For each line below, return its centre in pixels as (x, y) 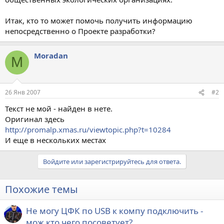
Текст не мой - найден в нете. (59, 108)
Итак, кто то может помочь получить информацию (99, 20)
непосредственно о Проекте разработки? (80, 31)
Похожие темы (41, 189)
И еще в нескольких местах (55, 140)
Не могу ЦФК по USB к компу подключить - (114, 211)
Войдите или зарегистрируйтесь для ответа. (112, 161)
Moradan (51, 55)
